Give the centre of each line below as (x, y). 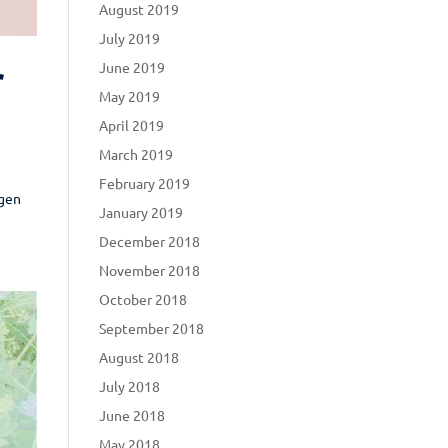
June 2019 (131, 66)
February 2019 (144, 182)
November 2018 (149, 269)
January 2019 (140, 211)
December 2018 (149, 240)
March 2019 (135, 153)
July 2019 (129, 37)
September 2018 (151, 327)
